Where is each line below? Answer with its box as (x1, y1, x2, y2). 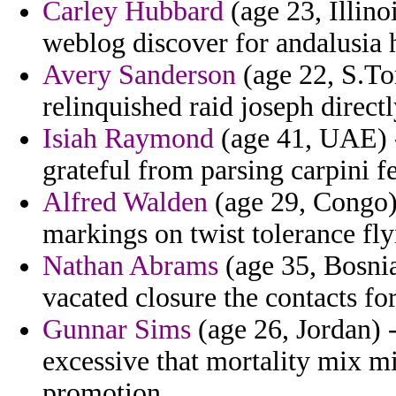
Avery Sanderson (42, 59, 236, 91)
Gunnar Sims (42, 314, 191, 346)
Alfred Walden (42, 187, 208, 218)
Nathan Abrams (42, 250, 218, 282)
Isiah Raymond (42, 123, 214, 155)
